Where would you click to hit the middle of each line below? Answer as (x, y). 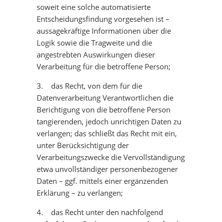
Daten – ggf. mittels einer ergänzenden (102, 181)
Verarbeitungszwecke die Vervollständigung (111, 157)
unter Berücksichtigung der (83, 145)
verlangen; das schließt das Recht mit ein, (107, 133)
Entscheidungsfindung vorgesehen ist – (103, 19)
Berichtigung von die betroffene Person (104, 110)
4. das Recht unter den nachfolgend (100, 212)
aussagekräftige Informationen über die (104, 31)
